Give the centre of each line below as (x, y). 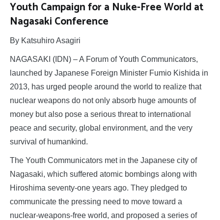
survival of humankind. (49, 142)
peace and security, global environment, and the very (101, 128)
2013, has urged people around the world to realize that (106, 87)
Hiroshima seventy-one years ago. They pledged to (98, 188)
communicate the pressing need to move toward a (96, 202)
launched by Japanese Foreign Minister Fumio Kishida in (109, 73)
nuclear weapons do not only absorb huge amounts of (103, 101)
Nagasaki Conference (59, 22)
